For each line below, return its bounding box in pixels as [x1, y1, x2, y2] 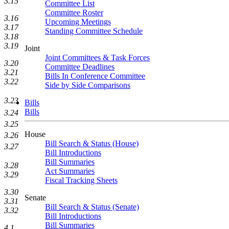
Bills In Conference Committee [45, 72, 145, 80]
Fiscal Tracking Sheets [45, 176, 118, 185]
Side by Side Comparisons [45, 81, 130, 89]
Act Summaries [45, 167, 95, 175]
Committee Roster [45, 8, 103, 17]
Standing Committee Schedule [45, 27, 143, 35]
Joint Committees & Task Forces [45, 53, 150, 62]
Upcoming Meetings [45, 17, 111, 26]
